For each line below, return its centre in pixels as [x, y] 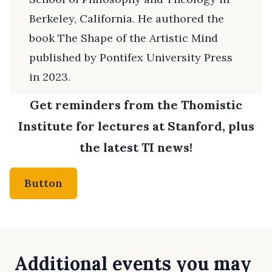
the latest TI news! [136, 147]
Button [43, 183]
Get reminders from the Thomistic [136, 104]
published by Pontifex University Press [131, 57]
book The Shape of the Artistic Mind [124, 38]
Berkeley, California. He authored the [127, 18]
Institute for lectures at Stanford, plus [136, 126]
